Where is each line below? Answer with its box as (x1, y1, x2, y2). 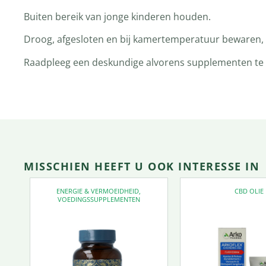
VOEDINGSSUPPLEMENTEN (57, 194, 140, 204)
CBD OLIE (234, 186, 264, 195)
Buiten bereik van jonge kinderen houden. (24, 9, 211, 23)
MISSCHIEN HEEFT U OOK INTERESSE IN (24, 159, 259, 173)
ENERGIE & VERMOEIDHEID (56, 186, 140, 195)
